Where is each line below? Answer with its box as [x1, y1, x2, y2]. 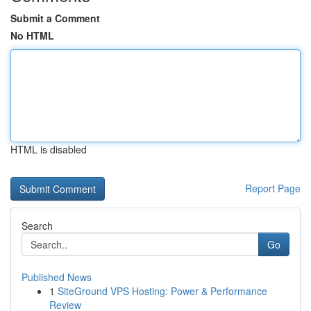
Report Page [245, 181, 301, 195]
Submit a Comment [10, 11, 100, 25]
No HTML [10, 28, 54, 42]
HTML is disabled [10, 142, 87, 156]
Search [22, 219, 53, 233]
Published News [22, 270, 92, 284]
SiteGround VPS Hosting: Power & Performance [58, 284, 267, 298]
